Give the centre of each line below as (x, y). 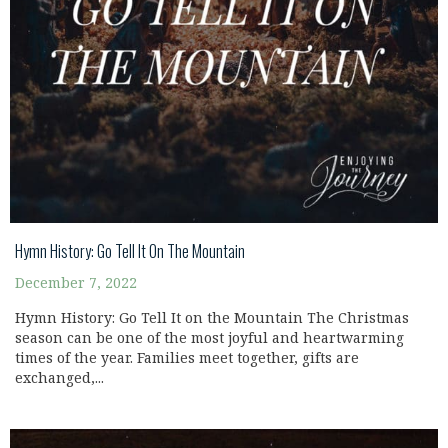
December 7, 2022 (76, 283)
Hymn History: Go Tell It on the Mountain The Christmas (212, 318)
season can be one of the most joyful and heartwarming (209, 338)
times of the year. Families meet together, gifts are (187, 358)
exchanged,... (59, 378)
